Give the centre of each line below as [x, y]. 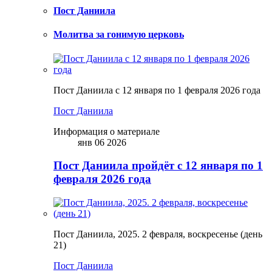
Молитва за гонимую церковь [119, 35]
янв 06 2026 [102, 142]
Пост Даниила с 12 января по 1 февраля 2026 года [157, 90]
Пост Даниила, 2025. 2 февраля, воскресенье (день [158, 234]
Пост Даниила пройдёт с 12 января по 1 [158, 166]
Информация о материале [107, 131]
